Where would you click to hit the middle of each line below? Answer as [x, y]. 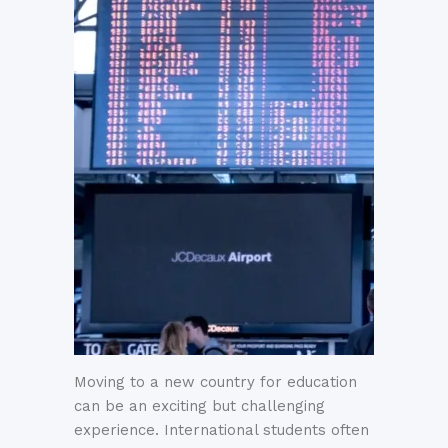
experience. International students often [221, 430]
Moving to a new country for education [215, 382]
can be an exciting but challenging [199, 406]
